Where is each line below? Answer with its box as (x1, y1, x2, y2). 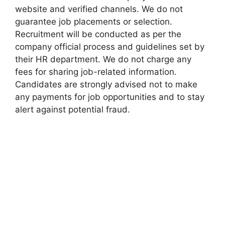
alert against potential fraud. (15, 104, 130, 115)
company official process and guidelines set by (15, 41, 204, 52)
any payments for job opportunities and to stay (15, 91, 204, 102)
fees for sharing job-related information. (15, 66, 177, 77)
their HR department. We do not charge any (15, 54, 191, 64)
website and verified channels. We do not (15, 4, 183, 14)
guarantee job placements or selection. (15, 16, 172, 27)
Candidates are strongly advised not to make (15, 79, 197, 89)
